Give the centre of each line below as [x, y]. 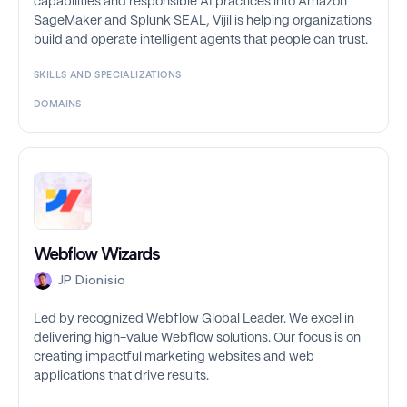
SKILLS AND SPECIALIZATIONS [108, 76]
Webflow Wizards [96, 254]
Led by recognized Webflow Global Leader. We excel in [194, 319]
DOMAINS [58, 105]
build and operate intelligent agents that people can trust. [201, 40]
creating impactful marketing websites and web [174, 357]
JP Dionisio [91, 281]
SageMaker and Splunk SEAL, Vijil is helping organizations [203, 21]
